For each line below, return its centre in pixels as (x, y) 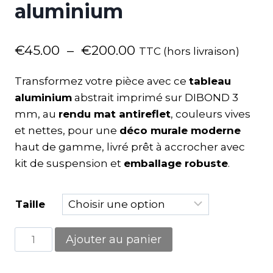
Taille (30, 204)
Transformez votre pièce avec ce (102, 81)
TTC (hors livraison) (189, 51)
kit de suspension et (69, 163)
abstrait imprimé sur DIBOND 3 (155, 97)
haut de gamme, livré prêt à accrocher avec (130, 147)
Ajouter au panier (113, 239)
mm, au (37, 114)
